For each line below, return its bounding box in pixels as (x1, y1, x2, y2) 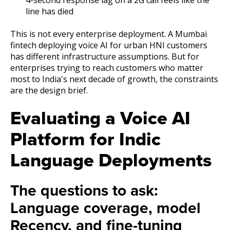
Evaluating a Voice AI (10, 107, 190, 129)
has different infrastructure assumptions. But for (10, 51, 199, 63)
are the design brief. (10, 85, 88, 97)
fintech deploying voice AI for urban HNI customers (10, 40, 207, 51)
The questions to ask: (10, 181, 158, 201)
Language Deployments (10, 149, 212, 171)
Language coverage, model (10, 199, 201, 218)
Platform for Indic (10, 128, 161, 150)
